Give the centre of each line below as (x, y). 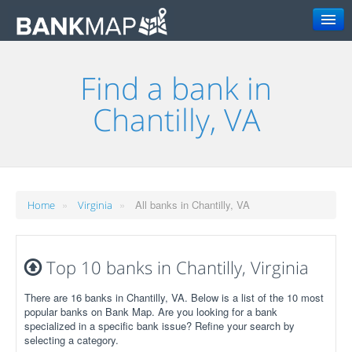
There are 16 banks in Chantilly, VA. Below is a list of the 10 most (174, 297)
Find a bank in (176, 88)
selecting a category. (71, 339)
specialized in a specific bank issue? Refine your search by (159, 325)
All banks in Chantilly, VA (192, 204)
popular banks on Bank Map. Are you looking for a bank (151, 311)
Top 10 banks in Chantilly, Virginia (175, 267)
